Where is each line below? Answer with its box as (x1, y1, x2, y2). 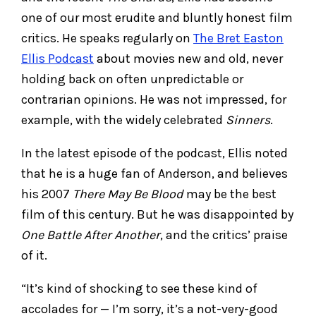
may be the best (183, 186, 276, 202)
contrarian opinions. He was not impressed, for (21, 91, 286, 107)
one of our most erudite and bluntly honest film (21, 9, 293, 25)
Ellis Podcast (21, 50, 94, 66)
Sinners (226, 111, 270, 128)
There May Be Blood (73, 186, 183, 202)
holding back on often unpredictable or (21, 71, 243, 87)
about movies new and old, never (94, 50, 283, 66)
